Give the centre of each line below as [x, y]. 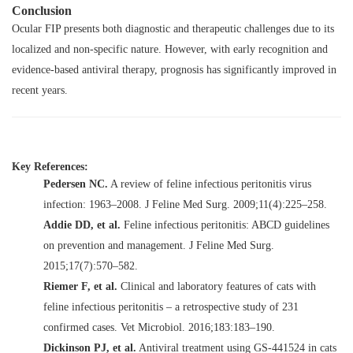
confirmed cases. [80, 327]
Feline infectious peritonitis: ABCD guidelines [227, 225]
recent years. [40, 90]
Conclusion [42, 10]
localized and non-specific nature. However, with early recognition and [170, 49]
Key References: [50, 166]
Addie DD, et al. [82, 225]
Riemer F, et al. [80, 286]
